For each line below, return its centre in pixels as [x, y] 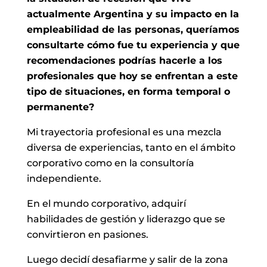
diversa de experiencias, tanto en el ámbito [131, 147]
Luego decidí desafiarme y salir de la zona [127, 259]
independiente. [64, 178]
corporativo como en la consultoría [110, 163]
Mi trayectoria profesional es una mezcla [124, 132]
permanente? [60, 107]
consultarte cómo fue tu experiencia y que [133, 45]
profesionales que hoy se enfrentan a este [132, 76]
